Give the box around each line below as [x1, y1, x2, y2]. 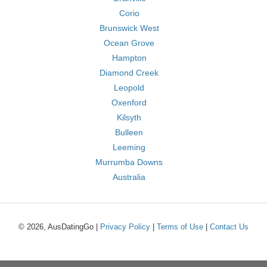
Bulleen [115, 128, 143, 137]
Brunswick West [99, 23, 159, 33]
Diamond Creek [100, 68, 159, 77]
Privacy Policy [100, 222, 150, 231]
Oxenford [111, 98, 147, 107]
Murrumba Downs [95, 157, 163, 167]
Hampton [111, 53, 147, 63]
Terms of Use [157, 222, 203, 231]
